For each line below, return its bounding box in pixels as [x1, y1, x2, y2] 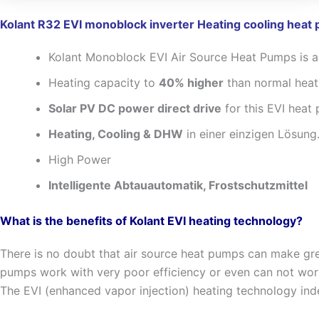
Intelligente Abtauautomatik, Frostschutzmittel [48, 178, 308, 192]
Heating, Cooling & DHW [48, 127, 183, 141]
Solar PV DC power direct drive [48, 101, 221, 115]
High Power [48, 152, 115, 167]
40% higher [159, 75, 224, 90]
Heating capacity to [48, 75, 159, 90]
